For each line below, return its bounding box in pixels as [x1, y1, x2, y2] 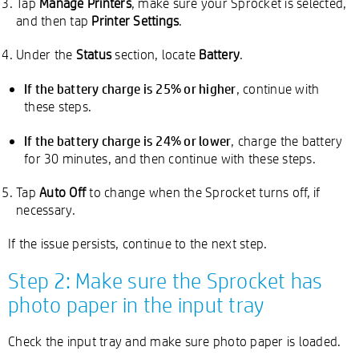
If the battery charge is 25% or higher [24, 79, 236, 97]
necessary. [16, 201, 76, 218]
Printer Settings [91, 12, 179, 29]
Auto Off [39, 184, 86, 200]
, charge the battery [231, 132, 343, 149]
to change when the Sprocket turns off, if [86, 184, 321, 200]
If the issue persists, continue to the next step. [8, 235, 268, 252]
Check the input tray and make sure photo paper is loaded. [8, 333, 341, 349]
